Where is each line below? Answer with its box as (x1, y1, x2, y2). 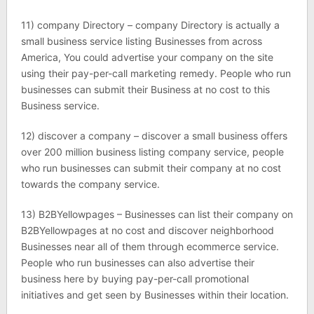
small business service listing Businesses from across (20, 35, 262, 47)
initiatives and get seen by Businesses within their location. (20, 289, 289, 301)
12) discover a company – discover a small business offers (20, 130, 287, 142)
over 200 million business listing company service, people (20, 146, 284, 158)
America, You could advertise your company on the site (20, 51, 273, 63)
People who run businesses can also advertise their (20, 257, 254, 268)
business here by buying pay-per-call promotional (20, 273, 249, 285)
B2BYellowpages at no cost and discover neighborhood (20, 224, 274, 236)
